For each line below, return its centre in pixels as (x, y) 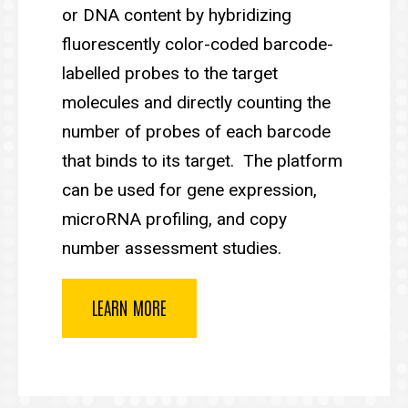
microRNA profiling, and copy (174, 219)
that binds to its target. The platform (202, 160)
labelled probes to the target (170, 73)
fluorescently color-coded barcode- (198, 44)
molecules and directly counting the (196, 102)
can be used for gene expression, (189, 189)
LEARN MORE (129, 306)
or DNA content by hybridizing (177, 15)
